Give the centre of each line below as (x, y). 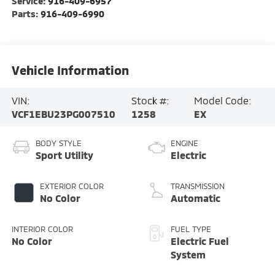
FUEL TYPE (191, 229)
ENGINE (184, 143)
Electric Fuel (200, 241)
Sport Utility (64, 155)
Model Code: (223, 100)
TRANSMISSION (198, 186)
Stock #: (150, 100)
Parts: (26, 14)
